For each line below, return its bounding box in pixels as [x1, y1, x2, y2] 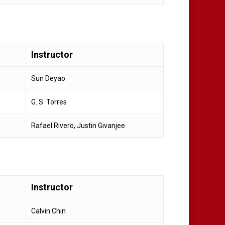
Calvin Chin [31, 206, 66, 215]
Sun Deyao [31, 74, 65, 82]
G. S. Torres [31, 97, 67, 106]
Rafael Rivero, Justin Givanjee [31, 121, 125, 130]
